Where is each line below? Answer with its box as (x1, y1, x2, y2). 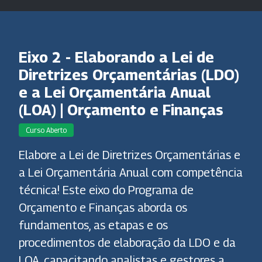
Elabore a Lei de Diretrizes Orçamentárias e (19, 148, 240, 163)
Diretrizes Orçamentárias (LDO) (19, 66, 239, 84)
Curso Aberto (26, 125, 67, 135)
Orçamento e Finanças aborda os (19, 201, 187, 215)
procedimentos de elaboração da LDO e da (19, 236, 236, 250)
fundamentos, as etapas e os (19, 218, 168, 233)
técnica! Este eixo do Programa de (19, 183, 194, 198)
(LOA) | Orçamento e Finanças (19, 101, 223, 119)
